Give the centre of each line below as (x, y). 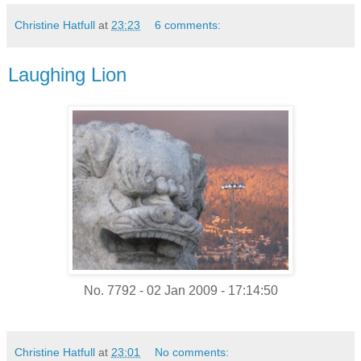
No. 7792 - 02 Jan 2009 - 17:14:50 (180, 290)
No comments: (192, 352)
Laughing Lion (67, 74)
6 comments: (188, 25)
